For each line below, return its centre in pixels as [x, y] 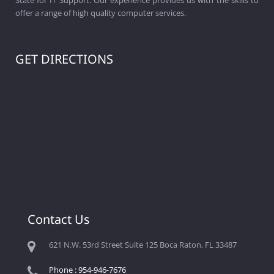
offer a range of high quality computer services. [101, 13]
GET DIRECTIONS [64, 59]
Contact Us [59, 219]
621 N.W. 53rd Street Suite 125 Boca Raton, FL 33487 [143, 244]
